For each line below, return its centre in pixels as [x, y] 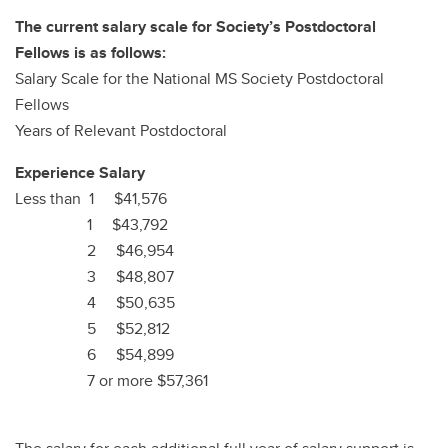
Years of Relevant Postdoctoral [121, 130]
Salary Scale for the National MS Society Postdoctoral [199, 78]
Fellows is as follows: [90, 52]
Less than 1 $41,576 [91, 198]
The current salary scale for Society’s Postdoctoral [195, 26]
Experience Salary [80, 172]
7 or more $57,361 [111, 380]
